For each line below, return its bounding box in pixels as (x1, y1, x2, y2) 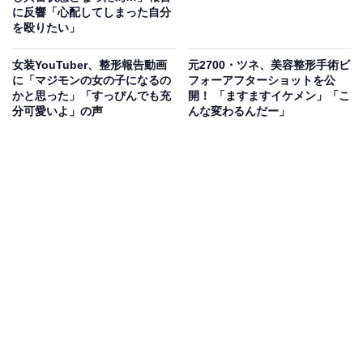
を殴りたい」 (12, 21, 80, 35)
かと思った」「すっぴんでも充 (12, 89, 171, 103)
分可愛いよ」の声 (12, 105, 103, 118)
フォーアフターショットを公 (187, 74, 335, 88)
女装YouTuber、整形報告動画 (12, 58, 167, 72)
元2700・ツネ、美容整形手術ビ (187, 58, 350, 72)
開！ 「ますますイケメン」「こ (187, 89, 350, 103)
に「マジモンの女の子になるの (12, 74, 171, 88)
